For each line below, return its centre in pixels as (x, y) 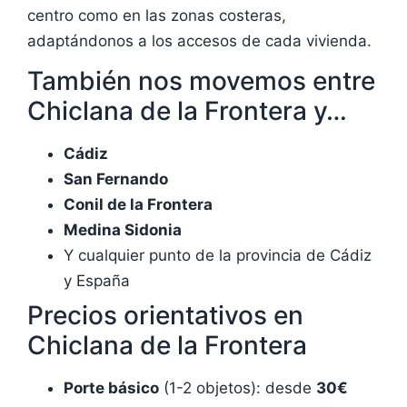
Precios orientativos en (165, 316)
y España (97, 281)
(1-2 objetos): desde (238, 388)
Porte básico (111, 388)
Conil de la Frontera (138, 205)
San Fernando (116, 179)
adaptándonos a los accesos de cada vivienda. (199, 40)
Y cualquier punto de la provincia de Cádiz (218, 256)
